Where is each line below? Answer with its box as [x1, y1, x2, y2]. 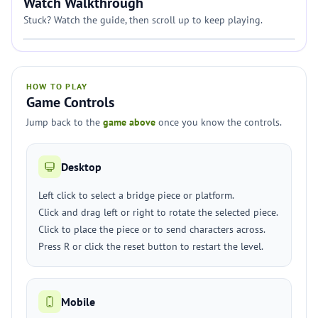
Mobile [61, 295, 95, 309]
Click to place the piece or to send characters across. [38, 223, 265, 236]
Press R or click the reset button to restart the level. [38, 240, 263, 253]
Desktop [61, 160, 102, 174]
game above [103, 116, 155, 128]
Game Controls [26, 93, 114, 111]
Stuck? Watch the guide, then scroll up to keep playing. [23, 13, 263, 26]
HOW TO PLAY [26, 81, 88, 92]
